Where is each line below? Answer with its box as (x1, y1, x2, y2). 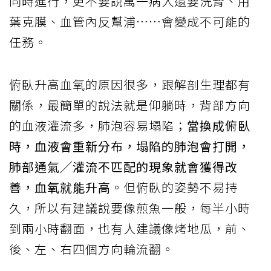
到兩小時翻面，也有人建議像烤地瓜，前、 (9, 219, 250, 237)
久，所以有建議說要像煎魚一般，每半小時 (9, 198, 250, 217)
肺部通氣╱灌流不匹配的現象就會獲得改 (9, 157, 238, 175)
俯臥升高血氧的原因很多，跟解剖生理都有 (9, 75, 250, 93)
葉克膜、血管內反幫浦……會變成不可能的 (9, 12, 250, 30)
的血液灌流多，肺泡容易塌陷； (9, 116, 187, 134)
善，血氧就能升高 (9, 178, 111, 196)
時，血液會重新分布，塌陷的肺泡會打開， (9, 137, 250, 155)
